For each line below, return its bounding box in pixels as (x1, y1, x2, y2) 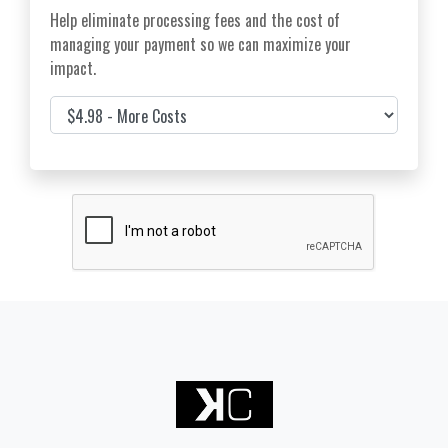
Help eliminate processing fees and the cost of (50, 8, 340, 33)
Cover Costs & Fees (49, 95, 167, 120)
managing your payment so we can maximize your (50, 32, 351, 57)
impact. (50, 56, 96, 81)
